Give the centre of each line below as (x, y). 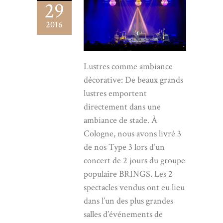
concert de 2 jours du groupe (134, 160)
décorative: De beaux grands (133, 80)
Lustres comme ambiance (128, 66)
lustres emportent (115, 93)
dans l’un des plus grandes (128, 201)
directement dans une (122, 107)
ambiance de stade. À (120, 120)
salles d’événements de (123, 214)
